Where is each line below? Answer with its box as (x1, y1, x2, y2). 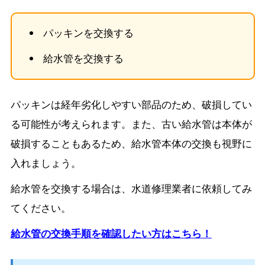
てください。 (10, 200, 71, 215)
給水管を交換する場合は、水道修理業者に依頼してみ (10, 180, 252, 195)
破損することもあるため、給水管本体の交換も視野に (10, 135, 252, 150)
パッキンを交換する (43, 25, 134, 40)
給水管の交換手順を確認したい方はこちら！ (10, 225, 212, 240)
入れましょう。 (10, 155, 81, 170)
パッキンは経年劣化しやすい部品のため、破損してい (10, 96, 252, 111)
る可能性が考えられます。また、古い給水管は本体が (10, 116, 252, 131)
